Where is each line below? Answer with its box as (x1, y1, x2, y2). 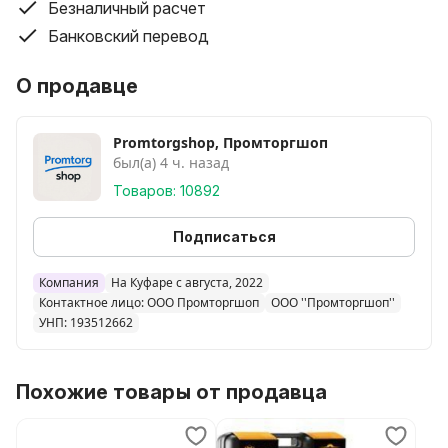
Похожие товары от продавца (16, 380, 327, 404)
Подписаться (172, 228, 276, 245)
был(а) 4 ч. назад (113, 153, 229, 172)
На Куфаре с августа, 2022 (111, 274, 263, 291)
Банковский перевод (48, 26, 209, 46)
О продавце (16, 74, 138, 98)
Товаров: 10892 (113, 182, 220, 199)
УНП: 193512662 (39, 314, 133, 331)
